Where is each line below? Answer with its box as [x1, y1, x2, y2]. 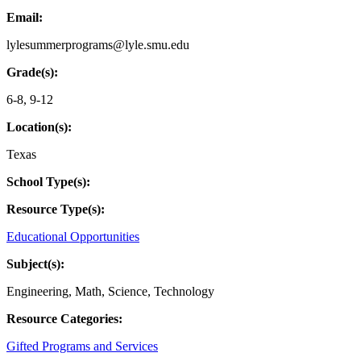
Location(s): [6, 119, 72, 134]
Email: [6, 10, 43, 24]
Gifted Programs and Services [6, 338, 158, 353]
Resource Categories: [6, 311, 122, 326]
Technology [154, 284, 214, 298]
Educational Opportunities [6, 229, 139, 243]
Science [108, 284, 147, 298]
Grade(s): [6, 64, 58, 79]
